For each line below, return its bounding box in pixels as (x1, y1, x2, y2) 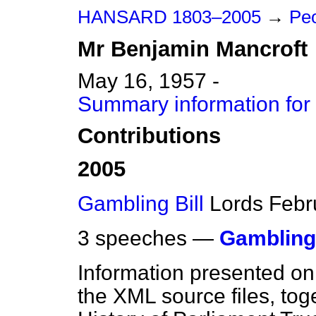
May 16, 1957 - (78, 69, 219, 92)
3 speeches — (78, 226, 219, 250)
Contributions (78, 123, 221, 149)
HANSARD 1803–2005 (78, 7, 261, 27)
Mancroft (216, 37, 308, 61)
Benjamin (111, 37, 209, 61)
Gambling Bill (78, 192, 204, 216)
